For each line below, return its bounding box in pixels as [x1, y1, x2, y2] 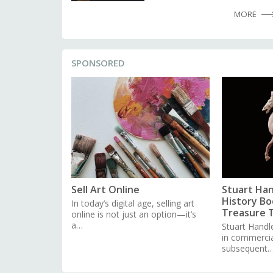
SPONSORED [71, 56, 125, 69]
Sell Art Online [71, 182, 140, 196]
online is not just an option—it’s [71, 208, 196, 220]
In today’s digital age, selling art [71, 197, 194, 209]
